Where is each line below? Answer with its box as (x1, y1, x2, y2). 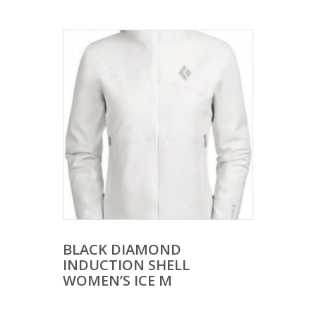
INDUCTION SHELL (63, 255, 190, 274)
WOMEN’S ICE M (63, 270, 172, 290)
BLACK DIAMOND (63, 239, 181, 259)
